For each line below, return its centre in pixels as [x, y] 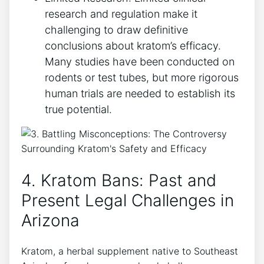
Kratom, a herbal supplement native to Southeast [130, 251]
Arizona [50, 220]
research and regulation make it [121, 14]
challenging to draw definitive [116, 30]
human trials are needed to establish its [140, 94]
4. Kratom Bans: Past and [119, 180]
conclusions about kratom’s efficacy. [133, 46]
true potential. [78, 110]
